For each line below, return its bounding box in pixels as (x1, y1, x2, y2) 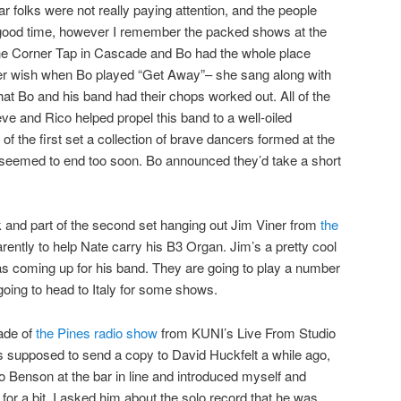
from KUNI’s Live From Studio (158, 322, 336, 342)
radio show (94, 322, 158, 342)
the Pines (36, 322, 90, 342)
